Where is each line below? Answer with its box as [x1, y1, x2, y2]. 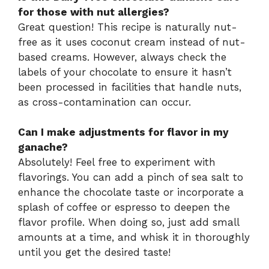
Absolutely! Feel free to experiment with [18, 156, 216, 169]
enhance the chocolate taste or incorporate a [18, 186, 244, 199]
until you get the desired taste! [18, 246, 171, 259]
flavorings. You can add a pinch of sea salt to [18, 171, 243, 184]
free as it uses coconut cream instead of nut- [18, 35, 246, 48]
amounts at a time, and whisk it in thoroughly [18, 231, 250, 244]
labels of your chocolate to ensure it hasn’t [18, 65, 232, 78]
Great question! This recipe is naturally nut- [18, 20, 237, 33]
